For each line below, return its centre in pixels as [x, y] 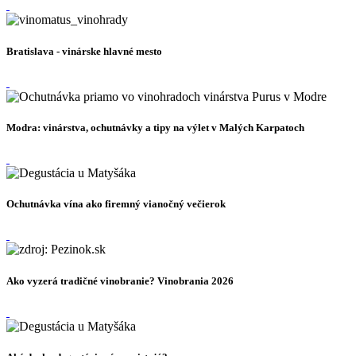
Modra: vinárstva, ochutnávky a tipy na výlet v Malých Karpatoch [155, 127]
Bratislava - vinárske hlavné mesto [84, 51]
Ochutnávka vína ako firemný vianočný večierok [116, 204]
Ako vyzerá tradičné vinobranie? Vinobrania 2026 [120, 281]
